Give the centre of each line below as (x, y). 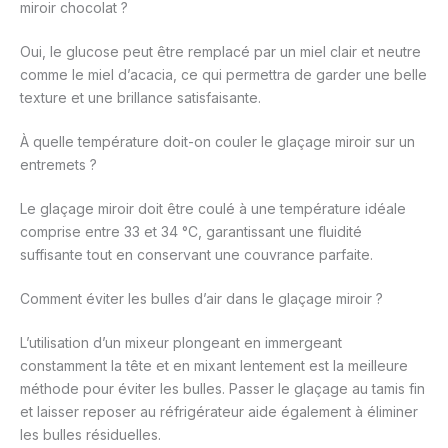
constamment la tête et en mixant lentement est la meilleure (214, 366)
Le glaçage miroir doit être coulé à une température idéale (213, 209)
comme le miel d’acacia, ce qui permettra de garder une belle (223, 75)
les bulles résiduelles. (90, 435)
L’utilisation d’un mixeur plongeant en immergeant (181, 343)
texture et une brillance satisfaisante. (140, 98)
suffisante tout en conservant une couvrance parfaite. (196, 255)
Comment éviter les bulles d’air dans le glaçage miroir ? (201, 299)
